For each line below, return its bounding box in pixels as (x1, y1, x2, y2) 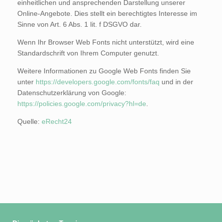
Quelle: (17, 117, 42, 125)
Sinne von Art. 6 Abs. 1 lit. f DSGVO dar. (17, 20, 142, 28)
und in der (160, 77, 193, 86)
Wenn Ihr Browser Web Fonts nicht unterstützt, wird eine (17, 38, 194, 46)
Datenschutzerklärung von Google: (17, 88, 126, 97)
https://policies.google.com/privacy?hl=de (17, 99, 146, 108)
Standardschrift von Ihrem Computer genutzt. (17, 49, 159, 57)
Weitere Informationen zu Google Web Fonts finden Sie (17, 66, 191, 75)
